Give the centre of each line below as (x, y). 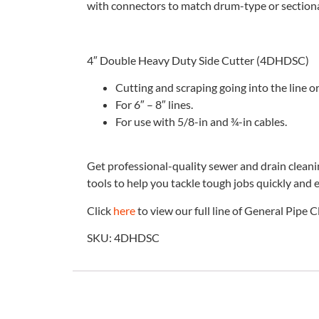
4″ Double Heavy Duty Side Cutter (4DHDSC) (198, 60)
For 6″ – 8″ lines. (154, 104)
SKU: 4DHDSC (123, 238)
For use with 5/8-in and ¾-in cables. (201, 121)
